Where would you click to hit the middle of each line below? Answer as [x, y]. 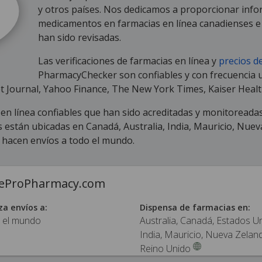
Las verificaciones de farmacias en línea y [128, 61]
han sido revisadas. [80, 37]
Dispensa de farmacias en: [195, 207]
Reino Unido [165, 249]
